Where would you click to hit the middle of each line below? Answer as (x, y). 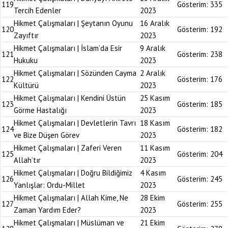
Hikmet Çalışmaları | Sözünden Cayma (75, 73)
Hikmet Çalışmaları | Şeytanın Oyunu (73, 23)
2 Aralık (153, 73)
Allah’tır (27, 160)
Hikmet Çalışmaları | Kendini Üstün (70, 98)
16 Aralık (155, 23)
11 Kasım (155, 148)
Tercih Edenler (37, 10)
